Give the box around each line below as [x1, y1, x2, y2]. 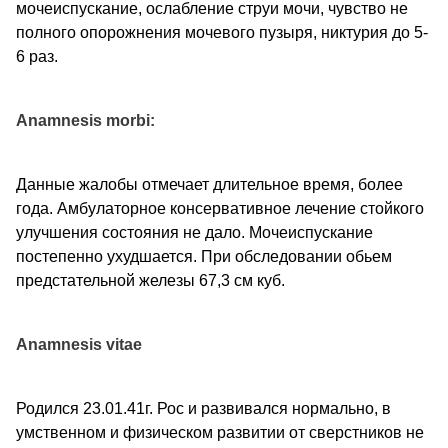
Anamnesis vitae [16, 335, 142, 353]
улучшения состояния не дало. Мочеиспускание [16, 223, 373, 241]
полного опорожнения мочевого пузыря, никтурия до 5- [16, 23, 428, 41]
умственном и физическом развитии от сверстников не [16, 423, 424, 441]
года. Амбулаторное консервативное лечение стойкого [16, 199, 424, 217]
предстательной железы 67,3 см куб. [16, 271, 285, 289]
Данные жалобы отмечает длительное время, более [16, 175, 403, 193]
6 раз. [16, 47, 58, 65]
